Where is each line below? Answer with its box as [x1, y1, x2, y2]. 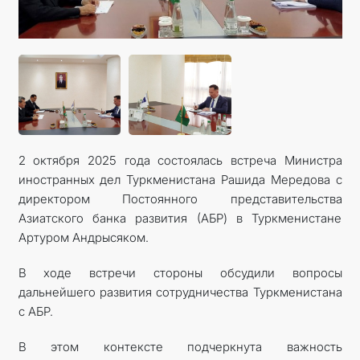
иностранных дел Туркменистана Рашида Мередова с [18, 172, 342, 187]
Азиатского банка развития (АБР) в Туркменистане [18, 211, 342, 226]
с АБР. [18, 304, 53, 319]
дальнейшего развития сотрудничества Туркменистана [18, 284, 342, 300]
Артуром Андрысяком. [18, 230, 149, 245]
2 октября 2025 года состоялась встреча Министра [18, 153, 342, 168]
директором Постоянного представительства [18, 191, 342, 207]
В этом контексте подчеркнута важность [18, 339, 342, 354]
